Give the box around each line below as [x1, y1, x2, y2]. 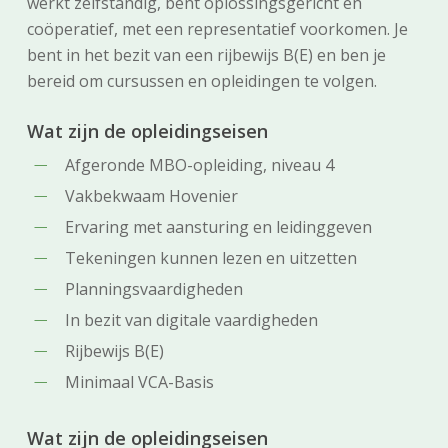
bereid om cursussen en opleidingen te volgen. [26, 70, 377, 92]
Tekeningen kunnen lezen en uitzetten [64, 247, 357, 269]
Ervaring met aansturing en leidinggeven [64, 216, 372, 238]
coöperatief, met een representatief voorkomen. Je [26, 18, 408, 40]
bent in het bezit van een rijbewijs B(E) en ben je [26, 44, 386, 66]
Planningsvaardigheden [64, 278, 243, 300]
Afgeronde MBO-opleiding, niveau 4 [64, 154, 334, 176]
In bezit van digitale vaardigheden [64, 309, 318, 331]
